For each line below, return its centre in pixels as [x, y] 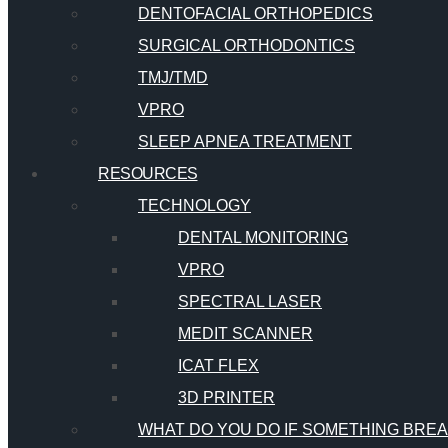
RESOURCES [148, 174]
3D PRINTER [226, 398]
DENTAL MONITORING [263, 238]
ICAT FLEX [218, 366]
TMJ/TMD [173, 78]
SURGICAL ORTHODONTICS [246, 46]
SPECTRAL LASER [250, 302]
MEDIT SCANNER [245, 334]
